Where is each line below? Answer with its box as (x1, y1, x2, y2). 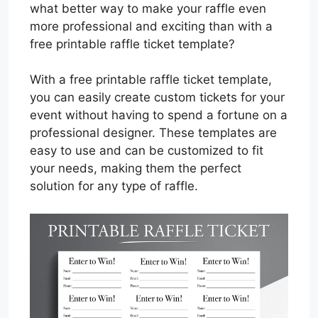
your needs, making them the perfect (30, 161, 241, 175)
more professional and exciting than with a (30, 18, 273, 33)
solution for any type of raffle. (30, 179, 198, 193)
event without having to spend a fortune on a (30, 108, 287, 122)
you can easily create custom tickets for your (30, 90, 285, 104)
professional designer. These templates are (30, 126, 277, 140)
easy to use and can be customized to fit (30, 143, 263, 158)
